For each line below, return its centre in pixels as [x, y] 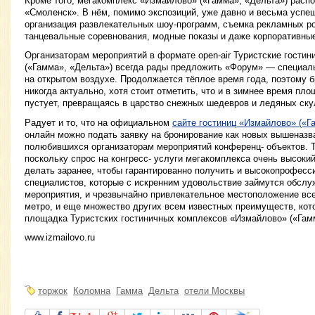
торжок [53, 290]
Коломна [92, 290]
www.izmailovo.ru [60, 237]
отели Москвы [214, 290]
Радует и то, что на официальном [98, 122]
